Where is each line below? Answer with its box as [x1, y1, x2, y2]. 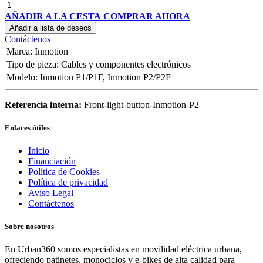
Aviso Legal [28, 187, 73, 198]
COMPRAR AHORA [103, 11, 190, 21]
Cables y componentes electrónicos [61, 59, 191, 69]
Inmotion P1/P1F [40, 72, 103, 82]
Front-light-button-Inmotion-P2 [84, 99, 199, 110]
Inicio [28, 145, 49, 156]
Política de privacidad [28, 177, 108, 187]
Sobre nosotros [5, 222, 54, 231]
